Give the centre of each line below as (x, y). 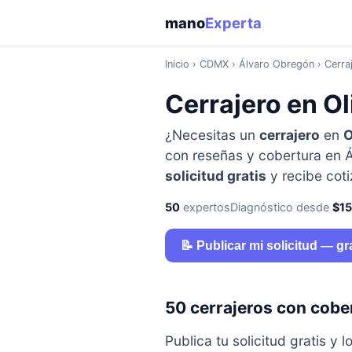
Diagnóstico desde (281, 207)
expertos (205, 207)
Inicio (177, 64)
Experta (233, 23)
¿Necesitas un (212, 134)
